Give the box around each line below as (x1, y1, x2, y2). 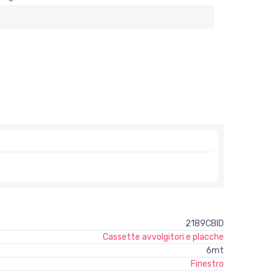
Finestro (190, 258, 224, 269)
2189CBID (185, 218, 224, 229)
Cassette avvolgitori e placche (102, 231, 224, 242)
